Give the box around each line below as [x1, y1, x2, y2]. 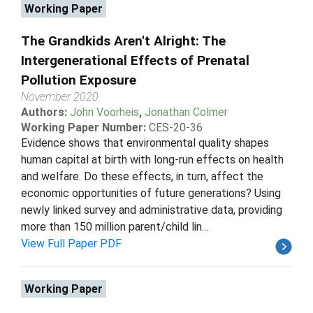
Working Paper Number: [21, 120, 146, 134]
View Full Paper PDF [21, 236, 122, 250]
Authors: [21, 105, 70, 119]
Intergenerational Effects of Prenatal [21, 52, 249, 68]
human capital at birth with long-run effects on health [21, 152, 284, 166]
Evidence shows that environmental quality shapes [21, 136, 269, 150]
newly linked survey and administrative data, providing [21, 203, 282, 217]
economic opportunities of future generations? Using [21, 186, 281, 200]
